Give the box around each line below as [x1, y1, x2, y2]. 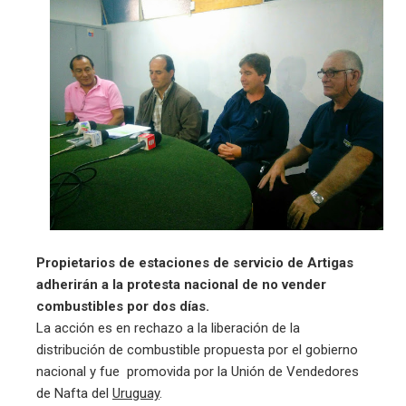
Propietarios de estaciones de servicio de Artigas [36, 254, 353, 271]
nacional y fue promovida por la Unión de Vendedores [36, 362, 359, 380]
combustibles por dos [36, 297, 179, 314]
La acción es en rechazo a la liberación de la [36, 319, 300, 336]
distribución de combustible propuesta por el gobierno [36, 341, 358, 358]
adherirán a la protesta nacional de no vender [36, 275, 326, 293]
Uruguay [112, 384, 159, 401]
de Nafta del [36, 384, 112, 401]
